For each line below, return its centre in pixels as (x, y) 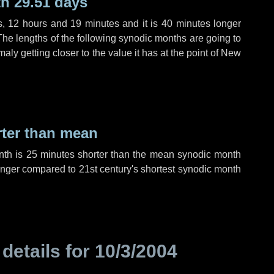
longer (226, 24)
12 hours (28, 24)
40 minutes (186, 24)
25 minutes (50, 154)
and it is (140, 24)
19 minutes (95, 24)
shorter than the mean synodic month (158, 154)
